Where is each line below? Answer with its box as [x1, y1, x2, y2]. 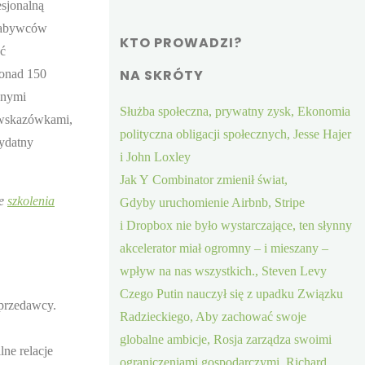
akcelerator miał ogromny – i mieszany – [120, 240, 329, 255]
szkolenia [7, 193, 55, 208]
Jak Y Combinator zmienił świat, [120, 172, 288, 187]
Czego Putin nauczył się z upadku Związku [120, 286, 344, 301]
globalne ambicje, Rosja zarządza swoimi [120, 332, 332, 346]
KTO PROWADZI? [120, 33, 243, 52]
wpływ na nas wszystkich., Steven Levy [120, 263, 328, 278]
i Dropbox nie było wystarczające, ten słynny [120, 218, 353, 232]
